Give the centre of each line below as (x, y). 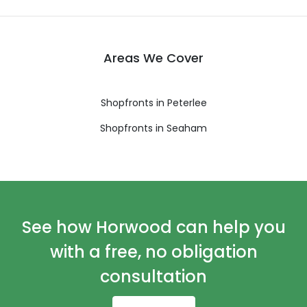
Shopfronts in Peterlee (153, 102)
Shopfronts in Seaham (153, 128)
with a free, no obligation (153, 251)
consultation (153, 276)
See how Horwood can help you (153, 227)
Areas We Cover (153, 58)
